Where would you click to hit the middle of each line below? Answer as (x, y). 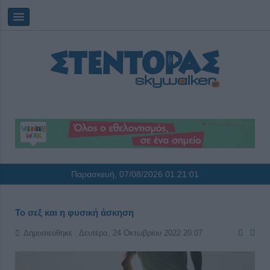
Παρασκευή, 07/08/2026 (118, 174)
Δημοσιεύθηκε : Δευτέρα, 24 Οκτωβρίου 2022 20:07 (113, 233)
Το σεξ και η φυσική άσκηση (74, 213)
